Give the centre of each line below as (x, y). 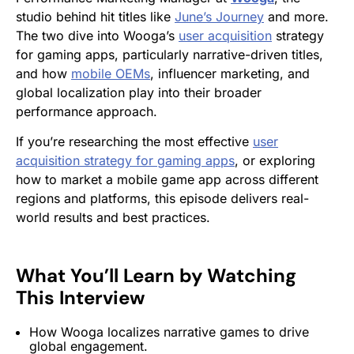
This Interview (80, 297)
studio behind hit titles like (95, 16)
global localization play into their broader (139, 92)
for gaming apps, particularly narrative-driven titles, (169, 54)
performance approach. (87, 111)
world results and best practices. (113, 217)
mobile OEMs (111, 73)
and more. (296, 16)
